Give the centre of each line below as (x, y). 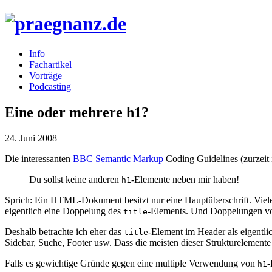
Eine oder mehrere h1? (77, 112)
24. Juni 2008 (31, 138)
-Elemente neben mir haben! (185, 179)
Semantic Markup (128, 158)
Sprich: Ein (28, 200)
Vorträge (46, 75)
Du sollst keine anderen (75, 179)
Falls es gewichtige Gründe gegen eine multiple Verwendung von (131, 263)
